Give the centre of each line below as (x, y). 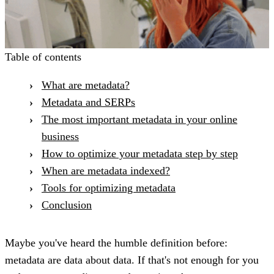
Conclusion (67, 205)
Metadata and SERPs (88, 102)
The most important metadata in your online (139, 119)
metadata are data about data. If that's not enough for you (132, 260)
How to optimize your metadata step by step (140, 153)
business (60, 136)
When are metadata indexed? (106, 170)
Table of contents (43, 57)
